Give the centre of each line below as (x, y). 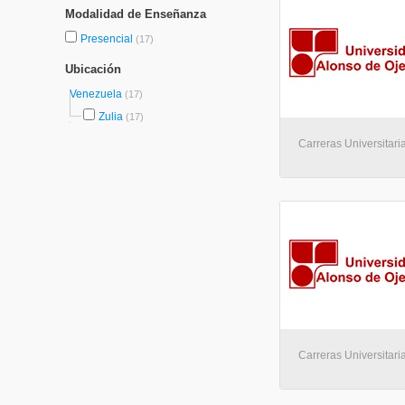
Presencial (108, 39)
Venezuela (97, 94)
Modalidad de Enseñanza (136, 14)
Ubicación (93, 69)
